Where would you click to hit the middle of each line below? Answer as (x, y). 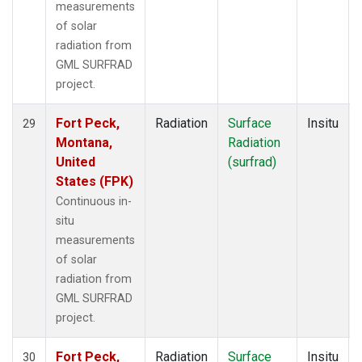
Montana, (84, 142)
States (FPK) (95, 181)
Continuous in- (94, 201)
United (76, 162)
